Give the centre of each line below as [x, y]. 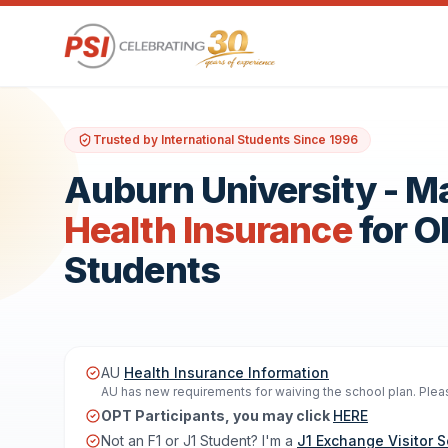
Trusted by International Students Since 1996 [225, 139]
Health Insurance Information [226, 372]
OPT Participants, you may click [217, 415]
